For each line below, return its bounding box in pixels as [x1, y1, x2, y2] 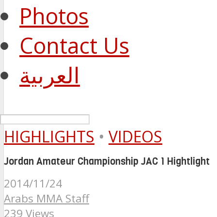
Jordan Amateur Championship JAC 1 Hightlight [4, 155, 210, 168]
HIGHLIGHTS [4, 126, 94, 147]
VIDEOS [108, 126, 162, 147]
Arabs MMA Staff [4, 191, 89, 206]
